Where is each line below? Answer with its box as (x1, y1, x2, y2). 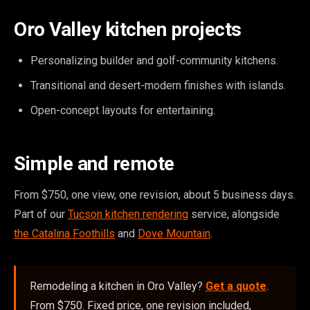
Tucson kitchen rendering (68, 208, 188, 221)
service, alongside (188, 208, 280, 221)
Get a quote (206, 280, 266, 293)
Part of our (14, 208, 68, 221)
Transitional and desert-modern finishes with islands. (30, 79, 286, 92)
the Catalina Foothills (14, 227, 115, 240)
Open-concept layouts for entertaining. (30, 104, 215, 117)
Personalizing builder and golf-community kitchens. (30, 54, 278, 67)
